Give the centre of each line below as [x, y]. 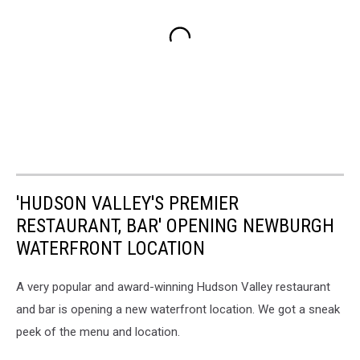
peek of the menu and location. [98, 332]
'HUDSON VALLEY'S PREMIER [127, 204]
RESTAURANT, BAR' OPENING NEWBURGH [175, 226]
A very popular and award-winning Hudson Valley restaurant [173, 287]
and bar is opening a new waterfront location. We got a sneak [178, 310]
